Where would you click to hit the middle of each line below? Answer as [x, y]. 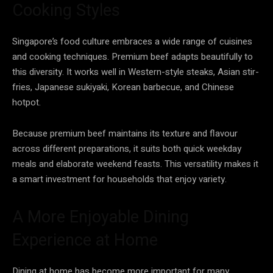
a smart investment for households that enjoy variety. [119, 179]
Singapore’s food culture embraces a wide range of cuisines [132, 41]
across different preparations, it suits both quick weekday [127, 148]
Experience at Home [85, 240]
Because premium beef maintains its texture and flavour [125, 133]
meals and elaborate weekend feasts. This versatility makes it [135, 164]
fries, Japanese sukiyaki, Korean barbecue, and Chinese [123, 87]
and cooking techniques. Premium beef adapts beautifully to [133, 56]
